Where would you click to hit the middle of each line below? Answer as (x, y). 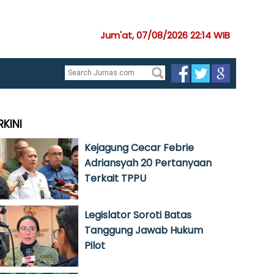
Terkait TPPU (115, 178)
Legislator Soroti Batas (138, 215)
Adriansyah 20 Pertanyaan (148, 163)
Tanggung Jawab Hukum (144, 230)
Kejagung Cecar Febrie (139, 148)
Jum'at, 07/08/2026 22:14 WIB (165, 35)
